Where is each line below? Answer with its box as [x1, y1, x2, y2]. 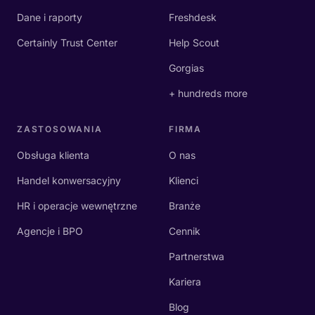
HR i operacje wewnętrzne [17, 200, 137, 212]
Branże [169, 200, 200, 212]
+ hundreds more [169, 87, 247, 100]
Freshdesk [169, 11, 217, 24]
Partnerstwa [169, 250, 224, 263]
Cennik [169, 225, 200, 238]
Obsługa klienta [17, 149, 89, 162]
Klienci [169, 174, 198, 187]
